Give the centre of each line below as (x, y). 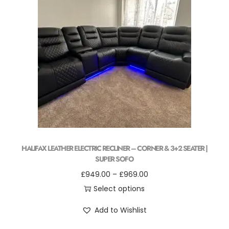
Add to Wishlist (121, 210)
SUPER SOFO (114, 159)
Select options (119, 189)
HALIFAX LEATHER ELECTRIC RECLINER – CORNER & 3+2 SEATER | (114, 148)
